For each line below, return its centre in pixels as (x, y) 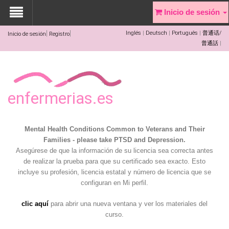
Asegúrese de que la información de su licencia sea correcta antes (114, 151)
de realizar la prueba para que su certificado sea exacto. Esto (114, 161)
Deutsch (156, 33)
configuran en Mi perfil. (114, 183)
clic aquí (35, 204)
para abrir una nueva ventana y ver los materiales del (128, 204)
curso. (114, 214)
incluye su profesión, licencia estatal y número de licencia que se (114, 172)
